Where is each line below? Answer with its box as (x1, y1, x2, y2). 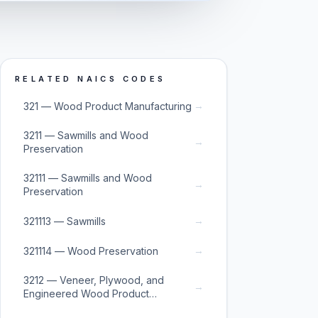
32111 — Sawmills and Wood (23, 172, 152, 184)
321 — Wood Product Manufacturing (23, 99, 192, 112)
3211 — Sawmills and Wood (23, 129, 148, 141)
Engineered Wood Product (23, 287, 149, 300)
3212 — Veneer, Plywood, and (23, 274, 164, 286)
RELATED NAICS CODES (15, 74, 166, 84)
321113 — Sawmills (23, 214, 106, 227)
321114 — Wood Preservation (23, 244, 158, 257)
